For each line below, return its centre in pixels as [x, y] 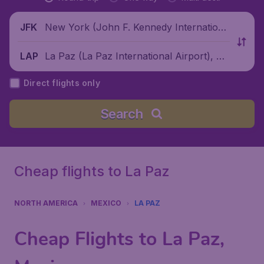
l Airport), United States [98, 42]
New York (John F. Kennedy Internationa [137, 27]
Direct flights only [62, 83]
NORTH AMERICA [46, 203]
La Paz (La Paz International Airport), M [135, 56]
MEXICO [106, 203]
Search [121, 114]
